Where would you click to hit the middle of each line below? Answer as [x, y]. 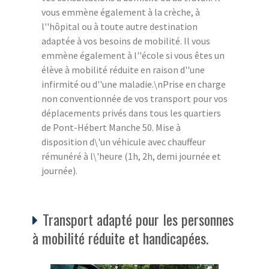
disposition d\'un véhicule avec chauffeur [123, 142]
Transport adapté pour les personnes [138, 219]
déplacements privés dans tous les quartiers [131, 113]
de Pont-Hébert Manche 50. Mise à [111, 128]
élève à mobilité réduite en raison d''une [123, 70]
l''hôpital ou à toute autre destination [119, 27]
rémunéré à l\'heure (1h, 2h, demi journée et [131, 156]
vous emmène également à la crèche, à [121, 12]
